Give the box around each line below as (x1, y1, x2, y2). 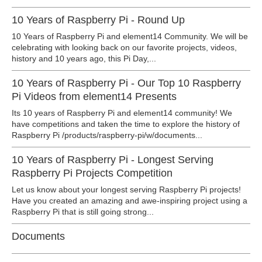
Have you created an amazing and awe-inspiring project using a (12, 196, 247, 205)
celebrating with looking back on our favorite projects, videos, (12, 43, 237, 52)
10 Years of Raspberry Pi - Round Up (12, 14, 185, 26)
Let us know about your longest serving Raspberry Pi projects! (12, 185, 241, 194)
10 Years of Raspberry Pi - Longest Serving (12, 154, 213, 166)
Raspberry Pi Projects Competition (12, 167, 173, 179)
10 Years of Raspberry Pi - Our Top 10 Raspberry (12, 77, 241, 89)
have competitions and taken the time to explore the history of (12, 119, 240, 129)
